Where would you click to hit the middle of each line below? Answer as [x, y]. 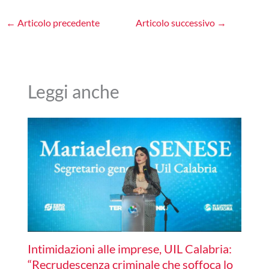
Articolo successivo [176, 22]
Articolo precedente [58, 22]
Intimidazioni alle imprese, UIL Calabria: [129, 249]
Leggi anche [73, 91]
